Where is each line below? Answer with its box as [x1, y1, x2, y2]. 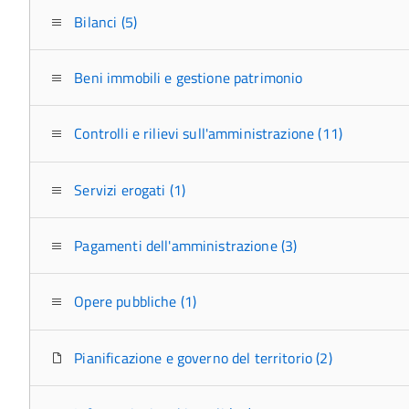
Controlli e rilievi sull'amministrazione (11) [70, 122, 342, 145]
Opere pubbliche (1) [70, 290, 197, 313]
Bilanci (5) [70, 10, 137, 33]
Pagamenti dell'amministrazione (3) [70, 235, 298, 257]
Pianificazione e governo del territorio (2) [70, 346, 332, 369]
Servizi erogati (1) [70, 178, 186, 201]
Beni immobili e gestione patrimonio [70, 66, 303, 89]
